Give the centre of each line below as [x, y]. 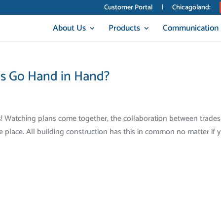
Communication [190, 28]
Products [124, 28]
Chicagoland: [191, 8]
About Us [69, 28]
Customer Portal [128, 8]
